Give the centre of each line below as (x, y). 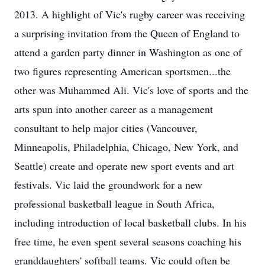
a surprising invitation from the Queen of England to (127, 33)
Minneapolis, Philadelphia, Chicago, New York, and (126, 147)
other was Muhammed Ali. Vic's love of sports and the (131, 90)
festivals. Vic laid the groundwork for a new (108, 185)
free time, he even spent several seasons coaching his (128, 241)
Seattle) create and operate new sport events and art (124, 166)
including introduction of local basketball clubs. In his (130, 222)
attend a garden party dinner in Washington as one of (128, 52)
